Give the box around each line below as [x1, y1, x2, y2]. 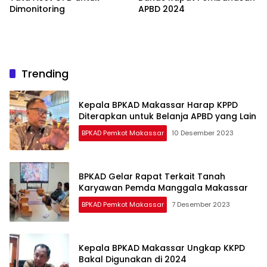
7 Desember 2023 [172, 200, 230, 210]
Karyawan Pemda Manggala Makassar [79, 182, 248, 194]
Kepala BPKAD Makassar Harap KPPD [79, 99, 238, 111]
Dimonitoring [10, 3, 65, 15]
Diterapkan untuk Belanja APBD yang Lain [79, 110, 256, 123]
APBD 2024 [138, 3, 185, 15]
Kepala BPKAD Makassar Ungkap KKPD [79, 242, 245, 254]
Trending [21, 66, 69, 82]
